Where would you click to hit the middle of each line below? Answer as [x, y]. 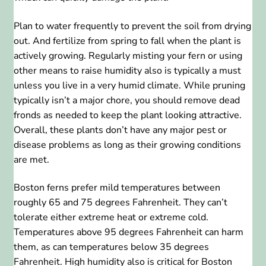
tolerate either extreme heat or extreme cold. [111, 218]
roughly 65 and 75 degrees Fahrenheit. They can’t [120, 203]
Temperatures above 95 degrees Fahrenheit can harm [128, 232]
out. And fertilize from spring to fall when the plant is [127, 41]
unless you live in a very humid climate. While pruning [129, 85]
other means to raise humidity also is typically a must [127, 70]
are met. [31, 159]
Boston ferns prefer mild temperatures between [117, 188]
